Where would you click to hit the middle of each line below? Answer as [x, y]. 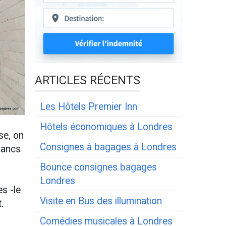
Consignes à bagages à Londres [108, 147]
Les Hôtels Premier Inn [88, 106]
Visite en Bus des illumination [101, 201]
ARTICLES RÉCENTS [87, 80]
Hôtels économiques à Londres [106, 127]
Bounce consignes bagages [98, 167]
